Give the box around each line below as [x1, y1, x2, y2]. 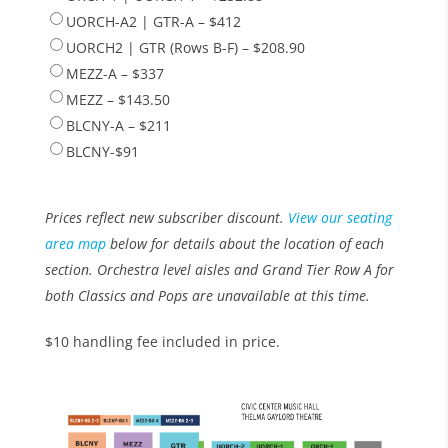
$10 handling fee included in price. [44, 331, 280, 351]
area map [44, 233, 106, 253]
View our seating [287, 207, 392, 227]
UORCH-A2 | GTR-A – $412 [65, 11, 241, 31]
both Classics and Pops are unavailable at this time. [44, 285, 370, 305]
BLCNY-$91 [65, 141, 139, 161]
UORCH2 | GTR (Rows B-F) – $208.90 [65, 37, 305, 57]
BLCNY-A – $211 [65, 115, 171, 135]
